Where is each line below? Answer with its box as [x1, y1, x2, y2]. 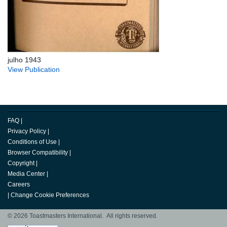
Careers [8, 181, 30, 188]
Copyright [8, 160, 34, 167]
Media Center [8, 170, 45, 178]
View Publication [8, 65, 60, 74]
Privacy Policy [8, 128, 46, 135]
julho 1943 [8, 56, 41, 64]
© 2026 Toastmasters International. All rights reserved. [8, 212, 158, 220]
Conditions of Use [8, 138, 57, 146]
